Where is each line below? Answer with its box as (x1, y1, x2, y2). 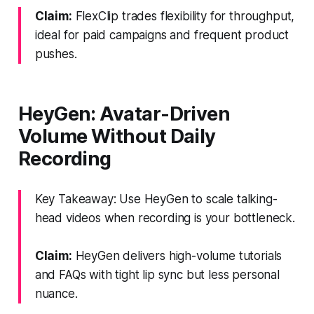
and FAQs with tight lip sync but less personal (34, 267, 280, 282)
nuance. (34, 286, 78, 301)
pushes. (34, 46, 77, 61)
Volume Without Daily (18, 124, 216, 148)
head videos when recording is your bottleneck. (34, 210, 295, 225)
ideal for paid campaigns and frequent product (34, 27, 289, 42)
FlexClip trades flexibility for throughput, (71, 8, 295, 23)
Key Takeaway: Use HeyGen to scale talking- (34, 191, 278, 206)
